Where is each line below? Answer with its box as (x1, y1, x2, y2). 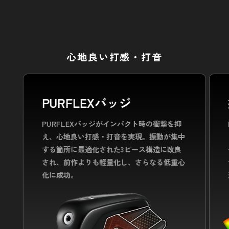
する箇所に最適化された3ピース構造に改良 (41, 143, 181, 154)
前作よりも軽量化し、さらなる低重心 (63, 156, 185, 167)
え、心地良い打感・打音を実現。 (41, 130, 149, 142)
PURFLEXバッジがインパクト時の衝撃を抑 (41, 118, 181, 129)
